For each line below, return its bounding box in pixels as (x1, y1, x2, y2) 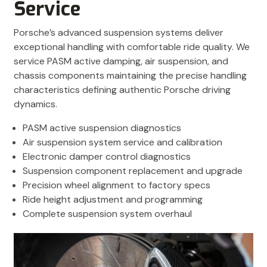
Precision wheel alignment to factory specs (23, 179, 210, 192)
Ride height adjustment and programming (23, 193, 203, 206)
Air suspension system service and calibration (23, 136, 222, 149)
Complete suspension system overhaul (23, 207, 192, 221)
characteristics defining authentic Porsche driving (14, 83, 231, 97)
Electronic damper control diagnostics (23, 150, 191, 163)
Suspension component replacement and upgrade (23, 164, 243, 178)
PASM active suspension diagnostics (23, 122, 181, 135)
